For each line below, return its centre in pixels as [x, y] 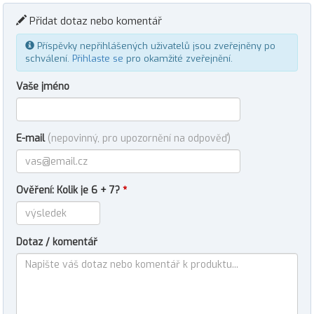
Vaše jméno [43, 87]
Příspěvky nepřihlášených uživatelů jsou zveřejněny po [155, 46]
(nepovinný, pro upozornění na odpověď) [139, 138]
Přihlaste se [98, 59]
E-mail [32, 138]
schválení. [49, 59]
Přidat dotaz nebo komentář [94, 21]
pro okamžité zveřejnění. [178, 59]
